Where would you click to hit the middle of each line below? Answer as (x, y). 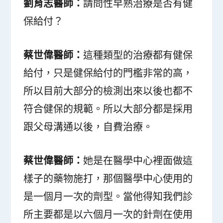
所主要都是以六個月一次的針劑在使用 (108, 215)
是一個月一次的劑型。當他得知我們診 (108, 197)
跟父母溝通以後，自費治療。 (88, 127)
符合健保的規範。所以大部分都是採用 (108, 109)
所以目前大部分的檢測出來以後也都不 (108, 91)
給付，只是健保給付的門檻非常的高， (108, 73)
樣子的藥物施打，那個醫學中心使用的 (108, 179)
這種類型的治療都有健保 (138, 55)
